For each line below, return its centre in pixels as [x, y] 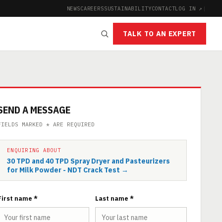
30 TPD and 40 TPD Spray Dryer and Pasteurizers [88, 161]
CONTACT [163, 8]
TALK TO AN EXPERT [160, 34]
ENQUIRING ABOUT [34, 150]
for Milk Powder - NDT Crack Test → [68, 170]
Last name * [114, 198]
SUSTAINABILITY [128, 8]
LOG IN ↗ [189, 8]
